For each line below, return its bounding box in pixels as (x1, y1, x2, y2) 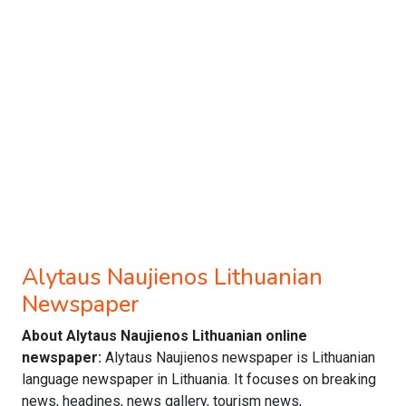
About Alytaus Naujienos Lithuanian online (22, 327, 307, 344)
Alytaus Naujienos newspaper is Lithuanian (105, 349, 375, 366)
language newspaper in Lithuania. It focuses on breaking (22, 371, 376, 388)
